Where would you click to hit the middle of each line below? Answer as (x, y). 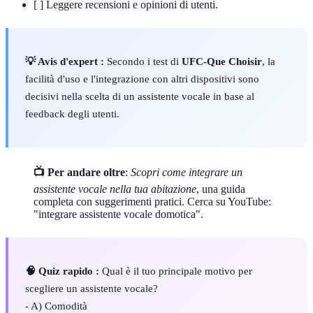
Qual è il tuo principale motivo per (176, 270)
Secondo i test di (143, 61)
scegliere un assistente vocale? (92, 288)
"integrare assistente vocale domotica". (118, 214)
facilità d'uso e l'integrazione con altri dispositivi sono (142, 79)
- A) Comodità (56, 305)
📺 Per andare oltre (79, 172)
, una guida (221, 189)
